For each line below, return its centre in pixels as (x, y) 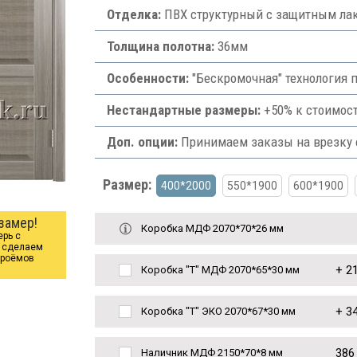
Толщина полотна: (160, 46)
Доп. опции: (142, 142)
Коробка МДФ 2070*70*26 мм (212, 228)
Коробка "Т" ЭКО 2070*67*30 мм (218, 311)
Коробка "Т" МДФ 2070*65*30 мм (220, 270)
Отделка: (133, 14)
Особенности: (147, 78)
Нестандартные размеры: (183, 110)
